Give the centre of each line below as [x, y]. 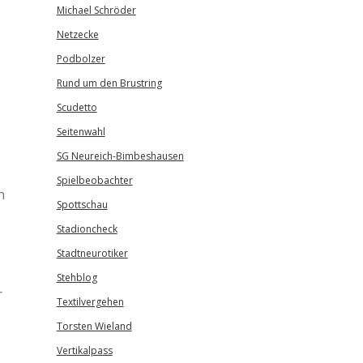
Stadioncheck [87, 229]
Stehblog [77, 278]
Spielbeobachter [94, 180]
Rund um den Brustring [109, 83]
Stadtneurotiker [92, 253]
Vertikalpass [84, 350]
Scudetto [77, 107]
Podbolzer [81, 59]
